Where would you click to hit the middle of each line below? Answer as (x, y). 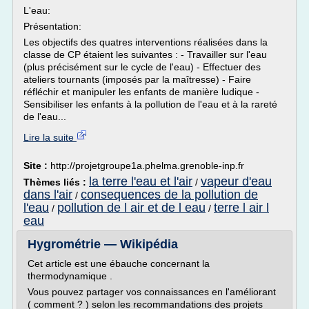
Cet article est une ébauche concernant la (119, 263)
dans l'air (48, 195)
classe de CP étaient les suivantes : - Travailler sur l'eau (145, 54)
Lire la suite (50, 137)
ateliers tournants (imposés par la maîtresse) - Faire (137, 79)
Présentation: (52, 26)
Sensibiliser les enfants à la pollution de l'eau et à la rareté (150, 104)
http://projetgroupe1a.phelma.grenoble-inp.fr (147, 166)
